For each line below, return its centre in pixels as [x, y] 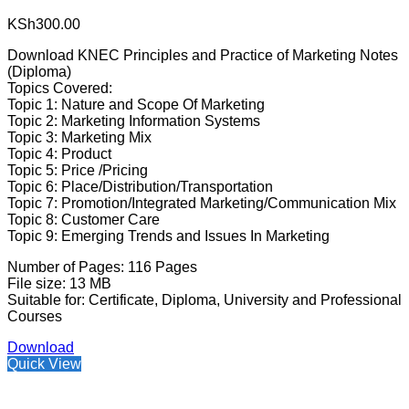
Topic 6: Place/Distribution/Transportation [140, 187]
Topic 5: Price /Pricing [78, 171]
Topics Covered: [60, 89]
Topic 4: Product [59, 154]
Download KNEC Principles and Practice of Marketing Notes [203, 56]
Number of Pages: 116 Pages [102, 267]
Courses [35, 317]
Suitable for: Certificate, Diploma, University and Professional [204, 300]
